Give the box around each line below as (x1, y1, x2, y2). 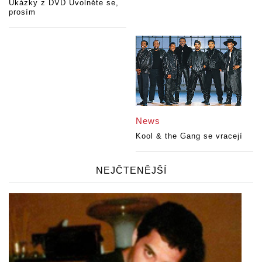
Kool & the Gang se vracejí (136, 132, 243, 141)
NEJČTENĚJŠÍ (95, 166, 167, 176)
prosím (9, 8, 36, 17)
